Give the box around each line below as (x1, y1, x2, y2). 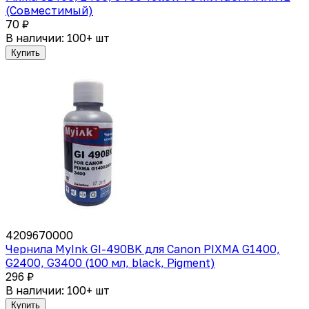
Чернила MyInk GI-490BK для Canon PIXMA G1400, (6, 241, 280, 256)
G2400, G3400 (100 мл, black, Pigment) (6, 255, 215, 270)
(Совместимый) (6, 3, 93, 17)
